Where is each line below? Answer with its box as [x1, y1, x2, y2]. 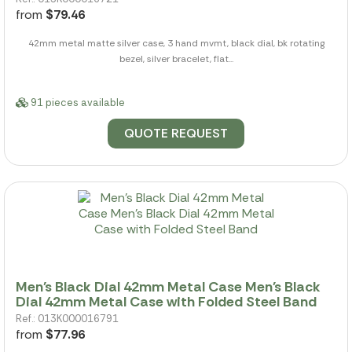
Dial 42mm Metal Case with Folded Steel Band [16, 291, 317, 311]
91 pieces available [28, 96, 125, 110]
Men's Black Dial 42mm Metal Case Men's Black [16, 277, 321, 296]
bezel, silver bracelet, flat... [119, 53, 233, 66]
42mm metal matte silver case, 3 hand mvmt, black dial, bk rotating [27, 37, 324, 50]
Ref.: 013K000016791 [16, 311, 119, 325]
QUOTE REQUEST [124, 125, 228, 142]
